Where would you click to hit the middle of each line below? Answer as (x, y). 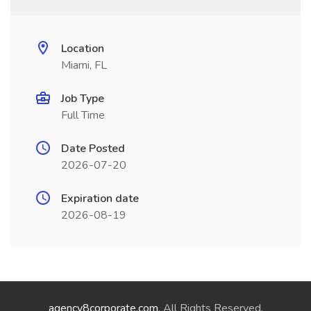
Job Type (83, 99)
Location (83, 49)
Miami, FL (84, 65)
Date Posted (93, 149)
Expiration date (100, 199)
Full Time (83, 115)
